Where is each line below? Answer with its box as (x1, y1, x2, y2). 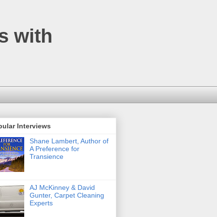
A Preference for (29, 145, 79, 153)
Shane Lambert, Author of (29, 137, 108, 145)
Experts (29, 199, 53, 207)
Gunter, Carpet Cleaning (29, 191, 104, 200)
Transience (29, 153, 63, 161)
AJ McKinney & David (29, 184, 95, 192)
